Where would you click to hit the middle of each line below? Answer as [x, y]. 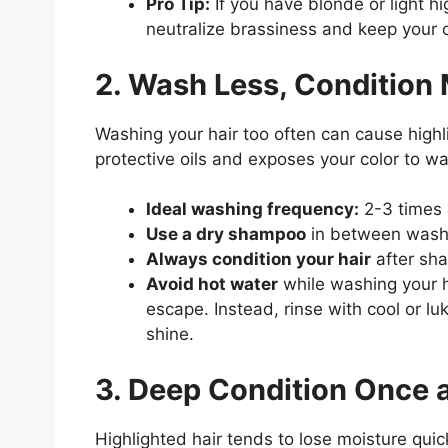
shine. [169, 334]
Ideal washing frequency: [252, 209]
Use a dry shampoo [225, 234]
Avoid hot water [211, 284]
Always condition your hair [258, 259]
